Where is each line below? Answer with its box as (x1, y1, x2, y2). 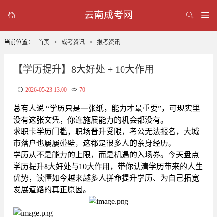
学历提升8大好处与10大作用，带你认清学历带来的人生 (13, 162, 203, 171)
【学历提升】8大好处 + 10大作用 (13, 64, 154, 75)
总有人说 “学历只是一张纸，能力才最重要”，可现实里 (13, 104, 200, 113)
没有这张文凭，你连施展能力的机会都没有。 (13, 116, 168, 124)
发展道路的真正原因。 (13, 186, 91, 194)
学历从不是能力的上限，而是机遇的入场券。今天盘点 (13, 151, 199, 159)
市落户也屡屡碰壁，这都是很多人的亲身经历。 (13, 139, 176, 148)
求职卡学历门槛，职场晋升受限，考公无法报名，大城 (13, 127, 199, 136)
